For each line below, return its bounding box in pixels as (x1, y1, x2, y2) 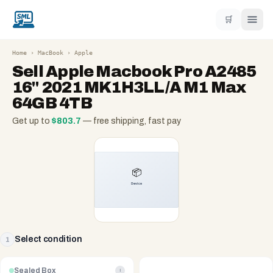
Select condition (15, 235, 82, 244)
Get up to (12, 116, 52, 126)
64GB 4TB (12, 94, 92, 112)
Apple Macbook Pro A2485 (46, 63, 257, 80)
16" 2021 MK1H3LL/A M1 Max (12, 79, 246, 96)
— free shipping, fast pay (81, 116, 181, 126)
